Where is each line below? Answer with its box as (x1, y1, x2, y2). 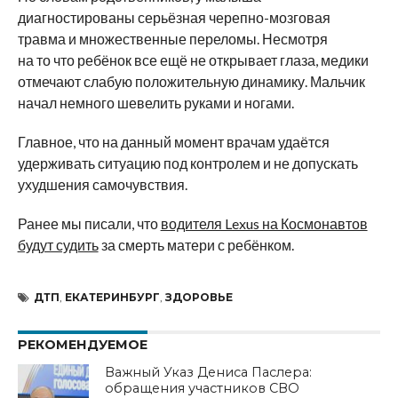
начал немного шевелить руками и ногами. (17, 93, 294, 111)
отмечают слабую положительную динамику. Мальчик (17, 72, 365, 90)
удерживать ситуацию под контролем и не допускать (17, 154, 358, 171)
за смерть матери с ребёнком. (98, 235, 294, 253)
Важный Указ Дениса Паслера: (105, 363, 313, 380)
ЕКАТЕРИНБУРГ (64, 290, 160, 304)
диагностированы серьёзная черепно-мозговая (17, 8, 330, 26)
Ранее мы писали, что (17, 214, 161, 232)
